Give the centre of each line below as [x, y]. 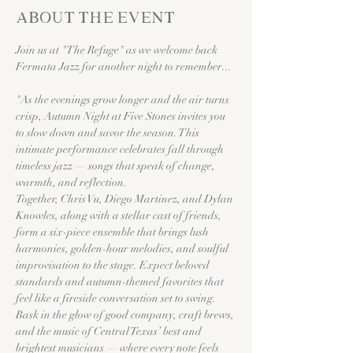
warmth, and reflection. [71, 182]
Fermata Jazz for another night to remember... [124, 67]
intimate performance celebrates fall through [121, 149]
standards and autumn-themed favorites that [121, 282]
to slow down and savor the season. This [109, 133]
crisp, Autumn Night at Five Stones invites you [122, 116]
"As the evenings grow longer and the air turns [124, 100]
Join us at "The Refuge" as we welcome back [118, 50]
